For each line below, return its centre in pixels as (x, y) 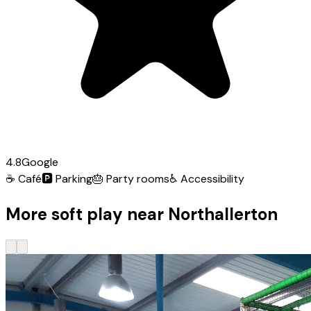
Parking (74, 178)
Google (40, 162)
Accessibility (212, 178)
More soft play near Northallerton (142, 214)
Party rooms (138, 178)
